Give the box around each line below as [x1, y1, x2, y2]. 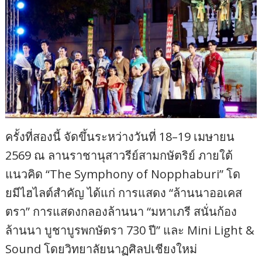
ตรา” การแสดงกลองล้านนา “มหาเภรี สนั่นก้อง [5, 203, 237, 219]
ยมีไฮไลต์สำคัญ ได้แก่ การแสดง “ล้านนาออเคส [5, 184, 243, 201]
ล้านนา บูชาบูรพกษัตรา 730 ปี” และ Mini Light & [5, 222, 255, 238]
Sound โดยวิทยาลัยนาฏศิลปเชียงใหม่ [5, 240, 198, 257]
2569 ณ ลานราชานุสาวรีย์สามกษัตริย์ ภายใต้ [5, 147, 233, 163]
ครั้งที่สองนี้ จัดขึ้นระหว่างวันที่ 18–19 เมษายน [5, 128, 235, 144]
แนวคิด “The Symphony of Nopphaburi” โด [5, 166, 241, 182]
